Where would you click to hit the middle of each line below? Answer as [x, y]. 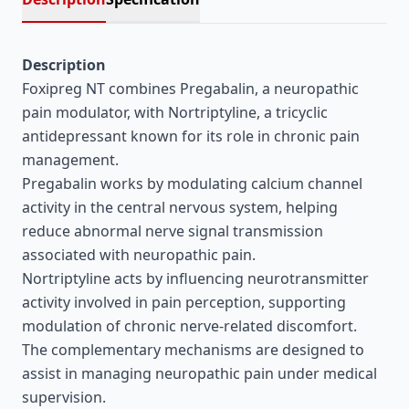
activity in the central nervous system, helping [180, 207]
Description [64, 65]
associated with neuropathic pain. [139, 255]
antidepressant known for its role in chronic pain [191, 136]
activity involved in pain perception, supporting [184, 302]
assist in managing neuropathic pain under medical [199, 373]
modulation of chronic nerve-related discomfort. [189, 326]
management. [70, 160]
